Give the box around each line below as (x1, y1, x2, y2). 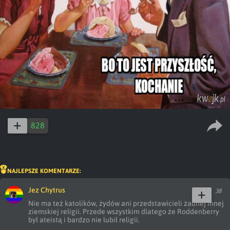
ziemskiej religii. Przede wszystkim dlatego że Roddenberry (28, 207, 219, 216)
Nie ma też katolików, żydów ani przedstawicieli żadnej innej (28, 199, 224, 207)
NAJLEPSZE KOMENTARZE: (7, 167, 81, 175)
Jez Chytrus (28, 186, 65, 194)
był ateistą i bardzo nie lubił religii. (28, 216, 140, 224)
